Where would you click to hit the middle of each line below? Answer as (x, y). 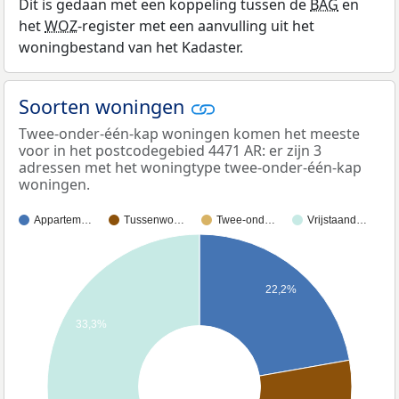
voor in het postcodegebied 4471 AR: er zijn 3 (170, 151)
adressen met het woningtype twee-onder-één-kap (190, 168)
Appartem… (63, 220)
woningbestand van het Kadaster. (131, 47)
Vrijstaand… (337, 220)
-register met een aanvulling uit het (196, 26)
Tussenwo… (154, 220)
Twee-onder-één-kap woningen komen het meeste (189, 134)
